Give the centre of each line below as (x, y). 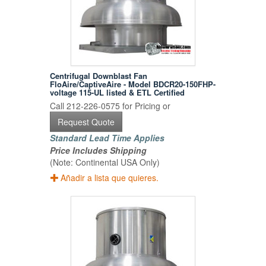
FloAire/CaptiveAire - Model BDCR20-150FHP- (133, 84)
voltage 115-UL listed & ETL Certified (118, 93)
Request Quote (86, 122)
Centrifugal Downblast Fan (99, 76)
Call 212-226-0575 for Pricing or (110, 106)
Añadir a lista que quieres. (110, 178)
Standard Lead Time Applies (107, 138)
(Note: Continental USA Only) (105, 162)
